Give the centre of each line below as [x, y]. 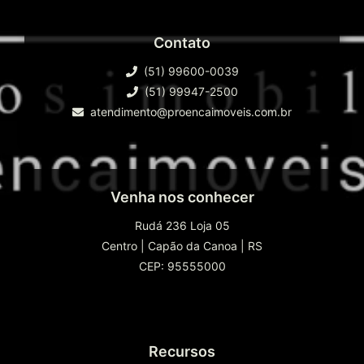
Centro [119, 246]
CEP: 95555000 [182, 266]
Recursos [182, 352]
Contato [182, 43]
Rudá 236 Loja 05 [182, 226]
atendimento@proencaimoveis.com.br [191, 112]
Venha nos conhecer [182, 197]
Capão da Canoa [193, 246]
